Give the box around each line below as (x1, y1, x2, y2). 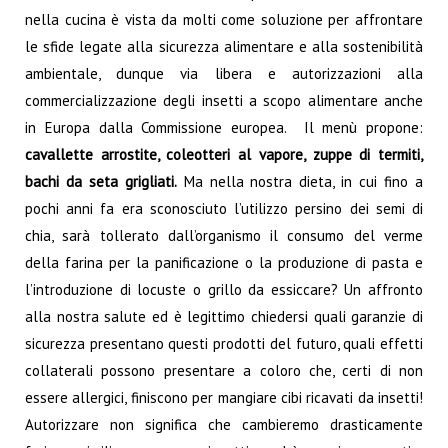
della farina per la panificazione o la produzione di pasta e (25, 252, 423, 272)
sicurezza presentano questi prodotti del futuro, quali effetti (25, 333, 423, 353)
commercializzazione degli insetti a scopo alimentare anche (25, 90, 423, 110)
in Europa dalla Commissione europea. (25, 117, 304, 137)
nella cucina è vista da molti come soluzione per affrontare (25, 9, 423, 29)
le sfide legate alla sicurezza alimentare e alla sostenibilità (25, 36, 423, 56)
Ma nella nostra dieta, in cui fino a (183, 171, 424, 191)
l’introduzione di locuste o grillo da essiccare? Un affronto (25, 279, 423, 299)
